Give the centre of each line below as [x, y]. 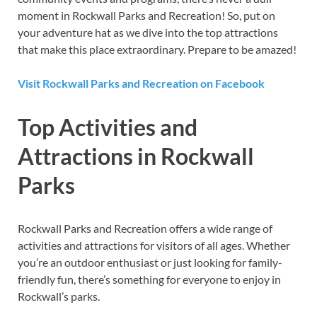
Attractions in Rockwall [136, 156]
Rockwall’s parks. [59, 296]
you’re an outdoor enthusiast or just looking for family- [150, 262]
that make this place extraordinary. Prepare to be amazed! [157, 50]
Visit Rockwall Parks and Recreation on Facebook [141, 83]
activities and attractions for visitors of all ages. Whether [154, 245]
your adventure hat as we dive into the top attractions [148, 33]
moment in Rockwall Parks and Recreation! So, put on [146, 16]
